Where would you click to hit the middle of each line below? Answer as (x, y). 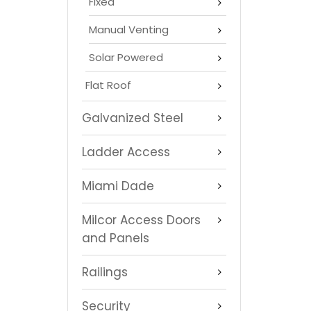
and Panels (116, 238)
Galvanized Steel (133, 118)
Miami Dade (118, 186)
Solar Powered (126, 57)
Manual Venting (129, 29)
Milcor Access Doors (141, 220)
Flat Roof (108, 85)
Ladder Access (126, 152)
